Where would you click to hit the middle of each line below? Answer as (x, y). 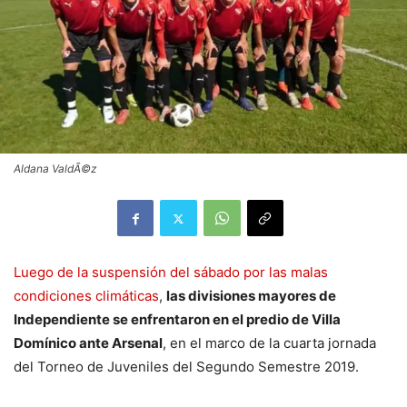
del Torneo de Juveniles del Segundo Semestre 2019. (186, 367)
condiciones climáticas (86, 296)
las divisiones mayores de (251, 296)
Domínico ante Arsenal (88, 343)
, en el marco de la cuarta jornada (269, 343)
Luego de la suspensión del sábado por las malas (171, 272)
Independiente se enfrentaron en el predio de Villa (177, 319)
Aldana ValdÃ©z (55, 169)
